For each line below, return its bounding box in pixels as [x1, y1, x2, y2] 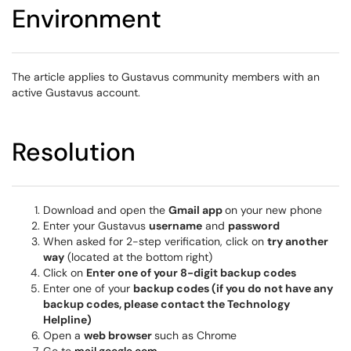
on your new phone [225, 203, 322, 217]
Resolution [12, 136, 136, 168]
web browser [84, 328, 154, 342]
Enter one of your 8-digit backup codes [86, 266, 296, 280]
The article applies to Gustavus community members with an [12, 70, 320, 84]
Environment [12, 2, 161, 35]
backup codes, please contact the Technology [43, 297, 290, 311]
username [149, 219, 202, 233]
